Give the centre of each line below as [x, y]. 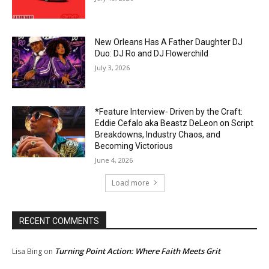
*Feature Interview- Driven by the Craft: [169, 111]
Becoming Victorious [134, 146]
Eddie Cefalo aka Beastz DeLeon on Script [174, 123]
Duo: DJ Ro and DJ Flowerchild [152, 53]
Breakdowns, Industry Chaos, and [158, 134]
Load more [130, 183]
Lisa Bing [27, 251]
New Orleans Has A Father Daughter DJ [169, 42]
